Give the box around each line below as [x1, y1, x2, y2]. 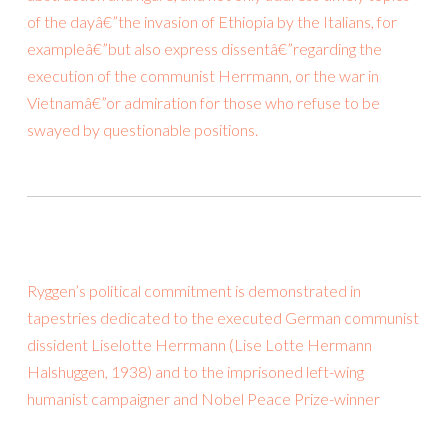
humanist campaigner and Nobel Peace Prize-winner [27, 389, 380, 409]
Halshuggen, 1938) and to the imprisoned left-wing [27, 362, 364, 382]
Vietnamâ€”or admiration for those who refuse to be [27, 93, 380, 113]
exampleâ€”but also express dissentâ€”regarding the [27, 39, 382, 59]
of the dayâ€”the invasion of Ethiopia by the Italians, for [27, 12, 397, 32]
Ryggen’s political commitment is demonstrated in [27, 281, 361, 301]
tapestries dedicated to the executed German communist [27, 308, 419, 328]
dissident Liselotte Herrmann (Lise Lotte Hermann [27, 335, 372, 355]
